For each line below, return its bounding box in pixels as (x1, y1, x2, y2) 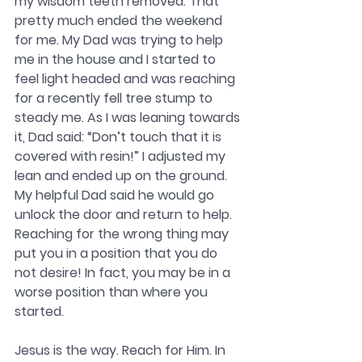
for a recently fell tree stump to (15, 89, 216, 108)
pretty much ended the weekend (15, 11, 225, 31)
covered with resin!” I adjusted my (15, 147, 229, 166)
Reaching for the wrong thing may (15, 225, 232, 244)
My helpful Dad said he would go (15, 186, 217, 205)
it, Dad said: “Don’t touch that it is (15, 128, 225, 147)
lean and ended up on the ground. (15, 166, 230, 186)
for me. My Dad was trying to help (15, 31, 226, 50)
